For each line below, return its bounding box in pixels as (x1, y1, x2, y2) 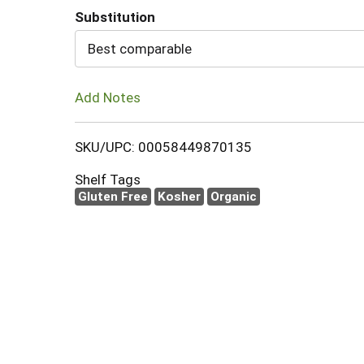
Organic (210, 188, 257, 204)
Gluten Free (78, 188, 148, 204)
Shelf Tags (75, 171, 141, 188)
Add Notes (75, 89, 141, 106)
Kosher (158, 188, 201, 204)
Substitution (75, 9, 155, 25)
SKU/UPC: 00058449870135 (75, 138, 252, 155)
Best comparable (88, 41, 192, 57)
